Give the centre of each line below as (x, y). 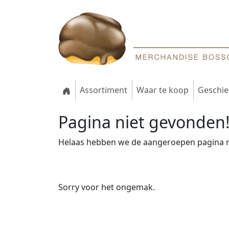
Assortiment (104, 90)
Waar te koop (163, 90)
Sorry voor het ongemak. (107, 187)
